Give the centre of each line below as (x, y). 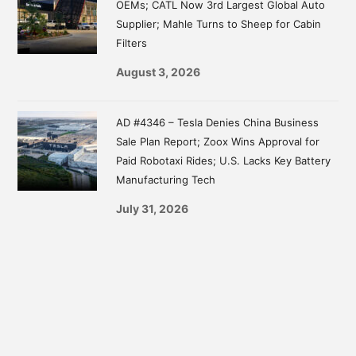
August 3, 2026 (159, 72)
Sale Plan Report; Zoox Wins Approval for (218, 142)
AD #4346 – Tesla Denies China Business (218, 123)
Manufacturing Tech (166, 180)
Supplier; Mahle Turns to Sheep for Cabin (219, 24)
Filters (132, 43)
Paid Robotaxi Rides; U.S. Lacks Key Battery (224, 161)
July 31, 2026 (153, 209)
